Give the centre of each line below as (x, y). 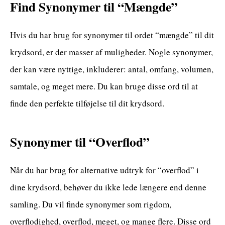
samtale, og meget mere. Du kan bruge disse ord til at (104, 86)
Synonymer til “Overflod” (80, 141)
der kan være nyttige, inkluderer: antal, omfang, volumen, (112, 69)
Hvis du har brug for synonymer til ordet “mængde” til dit (112, 35)
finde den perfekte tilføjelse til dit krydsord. (87, 103)
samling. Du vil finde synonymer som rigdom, (91, 204)
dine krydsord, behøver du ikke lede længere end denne (108, 187)
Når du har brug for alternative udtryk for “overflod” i (104, 170)
